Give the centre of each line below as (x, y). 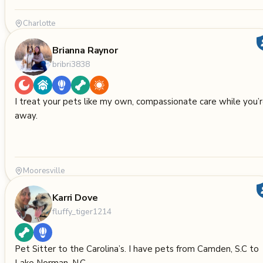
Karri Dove (75, 198)
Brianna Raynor (85, 50)
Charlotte (39, 23)
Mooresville (44, 171)
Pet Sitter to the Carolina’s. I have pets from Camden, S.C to (137, 249)
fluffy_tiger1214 (82, 211)
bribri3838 (71, 64)
